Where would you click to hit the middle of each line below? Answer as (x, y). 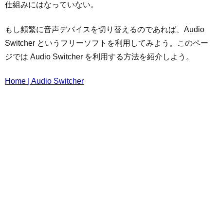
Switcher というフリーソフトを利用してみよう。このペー (107, 43)
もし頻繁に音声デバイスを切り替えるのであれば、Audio (105, 29)
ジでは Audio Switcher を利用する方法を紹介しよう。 (99, 56)
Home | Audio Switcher (44, 81)
